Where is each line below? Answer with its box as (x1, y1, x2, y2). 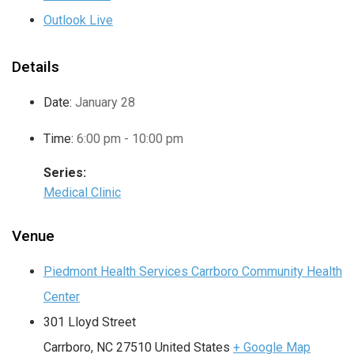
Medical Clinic (43, 185, 121, 201)
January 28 (75, 95, 135, 111)
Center (43, 289, 80, 305)
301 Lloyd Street (43, 314, 136, 330)
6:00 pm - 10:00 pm (77, 131, 183, 147)
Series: (43, 165, 86, 181)
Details (12, 58, 59, 77)
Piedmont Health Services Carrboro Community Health (43, 264, 342, 280)
